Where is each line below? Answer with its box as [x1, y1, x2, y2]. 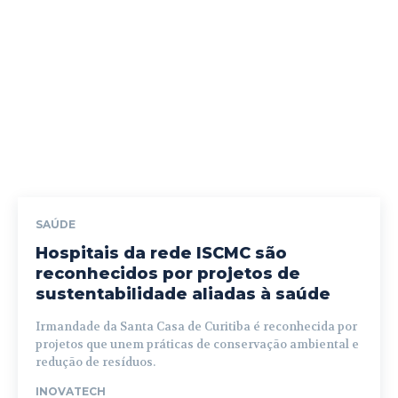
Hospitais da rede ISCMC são [36, 243, 287, 264]
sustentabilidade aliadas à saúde [36, 284, 330, 305]
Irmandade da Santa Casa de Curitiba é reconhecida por [36, 319, 357, 335]
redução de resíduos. [36, 354, 155, 370]
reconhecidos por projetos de [36, 264, 300, 284]
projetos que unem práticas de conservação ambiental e [36, 337, 359, 353]
